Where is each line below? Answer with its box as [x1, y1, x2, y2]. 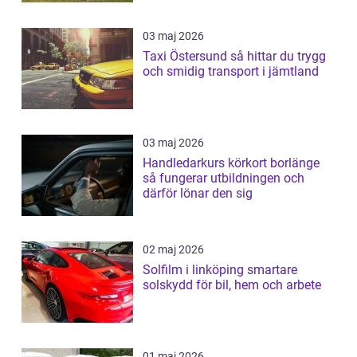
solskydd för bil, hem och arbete [143, 277, 321, 293]
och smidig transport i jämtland [143, 64, 319, 80]
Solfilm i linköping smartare [143, 262, 247, 278]
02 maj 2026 [143, 243, 204, 257]
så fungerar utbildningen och [143, 171, 304, 186]
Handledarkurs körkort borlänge [143, 155, 320, 171]
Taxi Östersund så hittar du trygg [143, 49, 230, 65]
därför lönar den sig [143, 186, 253, 202]
